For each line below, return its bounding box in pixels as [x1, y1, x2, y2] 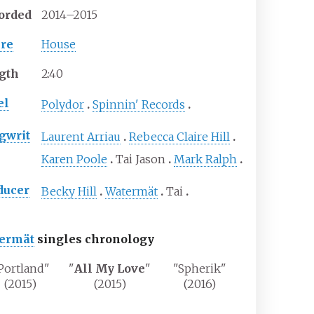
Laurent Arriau [41, 130, 121, 144]
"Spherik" [173, 261, 227, 276]
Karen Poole [41, 152, 108, 167]
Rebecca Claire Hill [129, 130, 231, 144]
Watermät [105, 184, 158, 199]
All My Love [74, 261, 146, 276]
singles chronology [37, 232, 155, 247]
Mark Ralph [174, 152, 238, 167]
